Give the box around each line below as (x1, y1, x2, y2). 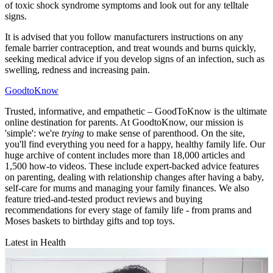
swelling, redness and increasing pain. (5, 64, 150, 75)
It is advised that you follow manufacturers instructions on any (5, 31, 243, 42)
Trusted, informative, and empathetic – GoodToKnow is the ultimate (5, 105, 267, 116)
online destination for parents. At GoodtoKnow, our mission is (5, 116, 243, 127)
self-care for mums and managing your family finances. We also (5, 182, 249, 193)
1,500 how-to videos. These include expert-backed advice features (5, 160, 259, 171)
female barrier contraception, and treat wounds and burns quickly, (5, 42, 256, 53)
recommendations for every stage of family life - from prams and (5, 204, 252, 215)
